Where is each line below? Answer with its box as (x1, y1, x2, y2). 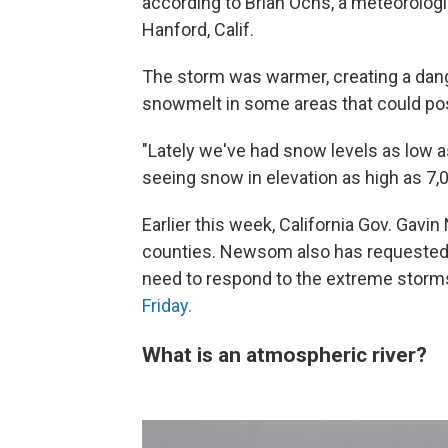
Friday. (142, 295, 192, 316)
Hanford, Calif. (142, 19, 254, 40)
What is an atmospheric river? (142, 342, 427, 367)
